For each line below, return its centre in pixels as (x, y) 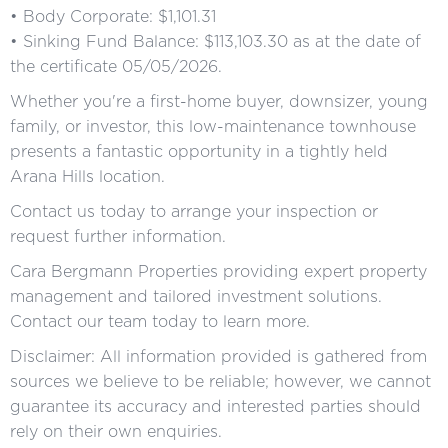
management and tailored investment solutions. (196, 296)
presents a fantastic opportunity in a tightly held (199, 151)
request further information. (118, 236)
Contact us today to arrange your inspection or (194, 211)
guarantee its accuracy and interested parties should (215, 406)
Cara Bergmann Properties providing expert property (218, 271)
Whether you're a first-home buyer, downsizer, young (219, 101)
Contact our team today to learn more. (160, 321)
